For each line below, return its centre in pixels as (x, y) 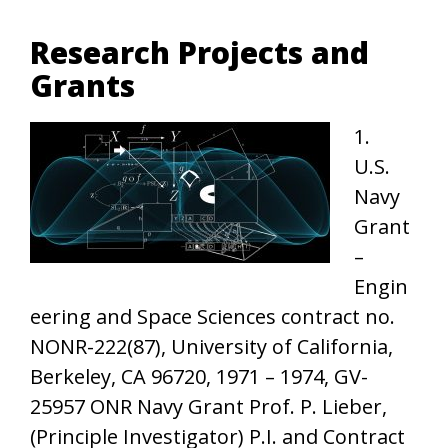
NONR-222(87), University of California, (211, 346)
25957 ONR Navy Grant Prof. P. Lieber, (208, 406)
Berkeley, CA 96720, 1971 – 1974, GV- (199, 376)
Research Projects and (199, 52)
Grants (82, 85)
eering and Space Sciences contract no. (212, 316)
